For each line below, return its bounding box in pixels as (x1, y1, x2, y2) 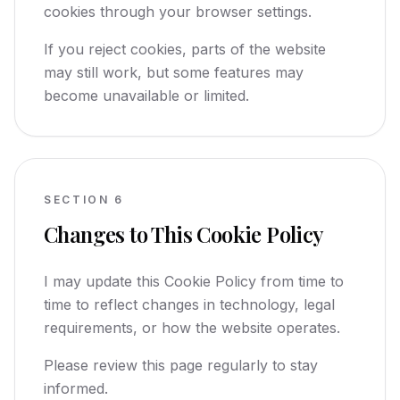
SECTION (44, 193, 110, 206)
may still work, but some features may (44, 63, 304, 81)
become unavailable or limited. (44, 87, 249, 104)
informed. (44, 379, 108, 397)
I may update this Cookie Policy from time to (44, 272, 344, 290)
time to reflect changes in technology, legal (44, 296, 335, 313)
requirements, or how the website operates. (44, 319, 340, 337)
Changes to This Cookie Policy (44, 220, 324, 248)
